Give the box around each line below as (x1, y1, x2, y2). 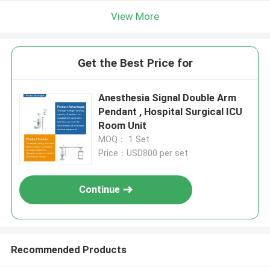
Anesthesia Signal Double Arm (98, 92, 237, 104)
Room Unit (98, 119, 147, 132)
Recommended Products (10, 243, 127, 256)
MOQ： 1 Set (98, 134, 150, 145)
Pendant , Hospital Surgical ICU (98, 105, 243, 118)
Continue (79, 183, 121, 196)
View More (111, 10, 159, 22)
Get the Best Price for (77, 56, 193, 71)
